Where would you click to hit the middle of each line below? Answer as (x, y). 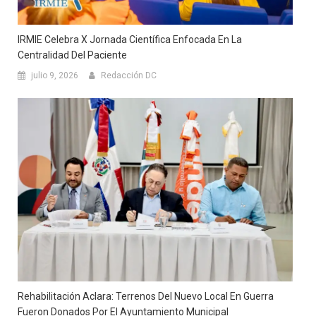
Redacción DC (129, 75)
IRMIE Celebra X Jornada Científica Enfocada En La (130, 39)
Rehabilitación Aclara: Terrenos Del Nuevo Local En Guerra (146, 296)
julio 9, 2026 (55, 75)
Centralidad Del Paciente (72, 55)
